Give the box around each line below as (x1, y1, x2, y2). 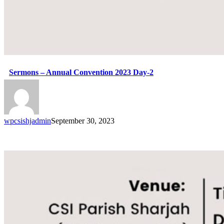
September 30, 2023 (51, 116, 114, 125)
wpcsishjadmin (4, 116, 51, 125)
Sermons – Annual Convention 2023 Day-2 (9, 68, 153, 77)
